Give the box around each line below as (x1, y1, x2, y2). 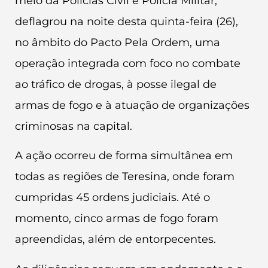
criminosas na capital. (15, 120, 132, 133)
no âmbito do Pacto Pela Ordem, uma (15, 36, 220, 49)
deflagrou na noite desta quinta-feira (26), (15, 15, 238, 28)
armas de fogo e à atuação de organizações (15, 99, 249, 112)
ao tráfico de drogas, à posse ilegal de (15, 78, 217, 91)
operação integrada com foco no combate (15, 57, 240, 70)
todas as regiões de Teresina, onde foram (15, 170, 234, 184)
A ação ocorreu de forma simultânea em (15, 149, 233, 163)
